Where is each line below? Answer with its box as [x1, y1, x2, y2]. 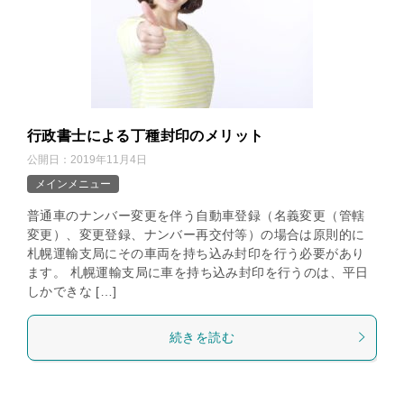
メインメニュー [35, 177, 111, 190]
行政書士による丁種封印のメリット [27, 127, 264, 143]
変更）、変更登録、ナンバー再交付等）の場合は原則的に [27, 226, 365, 242]
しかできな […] [27, 283, 117, 298]
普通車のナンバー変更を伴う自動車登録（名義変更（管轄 [27, 207, 365, 223]
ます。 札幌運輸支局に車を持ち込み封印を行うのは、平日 [27, 264, 369, 280]
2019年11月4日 [70, 152, 147, 166]
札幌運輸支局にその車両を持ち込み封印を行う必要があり [27, 245, 365, 261]
